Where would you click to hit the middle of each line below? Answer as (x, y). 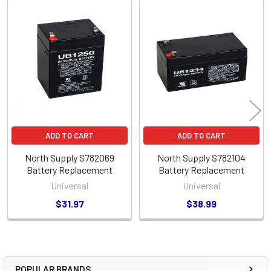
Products (34, 48)
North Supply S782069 (70, 157)
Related (29, 29)
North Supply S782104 (201, 157)
